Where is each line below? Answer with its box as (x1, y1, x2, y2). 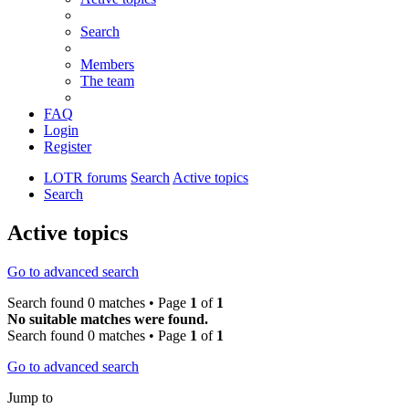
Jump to (7, 390, 53, 406)
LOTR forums (44, 170, 127, 186)
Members (80, 57, 134, 73)
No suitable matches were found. (7, 311, 208, 328)
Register (44, 139, 91, 155)
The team (80, 73, 134, 89)
